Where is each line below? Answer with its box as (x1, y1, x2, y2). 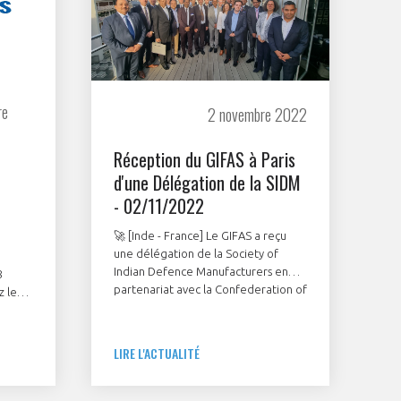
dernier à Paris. (114, 319, 192, 332)
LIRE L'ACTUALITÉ (114, 344, 200, 363)
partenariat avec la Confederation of (114, 283, 307, 296)
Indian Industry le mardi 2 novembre (114, 301, 301, 314)
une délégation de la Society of (114, 247, 278, 260)
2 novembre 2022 (208, 103, 307, 127)
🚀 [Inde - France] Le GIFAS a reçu (114, 229, 286, 243)
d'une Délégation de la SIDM (114, 169, 301, 197)
